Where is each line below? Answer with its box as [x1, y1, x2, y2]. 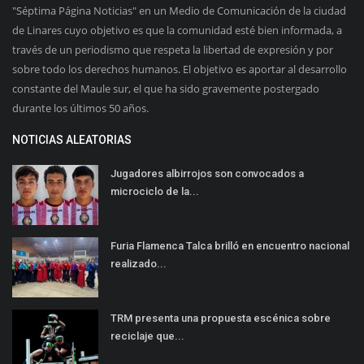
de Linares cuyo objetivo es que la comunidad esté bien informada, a [12, 22, 342, 37]
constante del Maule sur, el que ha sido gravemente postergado [12, 80, 319, 96]
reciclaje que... [110, 329, 184, 342]
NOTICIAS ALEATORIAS [12, 132, 132, 146]
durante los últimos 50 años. [12, 100, 149, 115]
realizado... [110, 257, 167, 270]
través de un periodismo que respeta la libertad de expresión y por [12, 41, 333, 57]
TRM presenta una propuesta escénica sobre [110, 311, 331, 324]
